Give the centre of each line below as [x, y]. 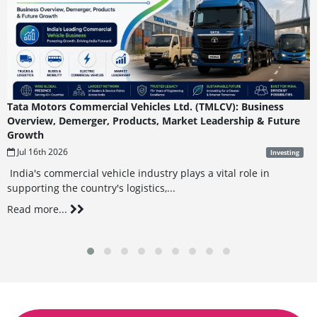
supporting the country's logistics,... [91, 188]
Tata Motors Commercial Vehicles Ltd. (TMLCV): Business [145, 107]
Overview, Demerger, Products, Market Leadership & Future [153, 121]
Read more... [38, 209]
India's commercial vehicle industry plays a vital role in [138, 173]
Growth [25, 135]
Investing [284, 153]
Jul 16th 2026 [41, 152]
